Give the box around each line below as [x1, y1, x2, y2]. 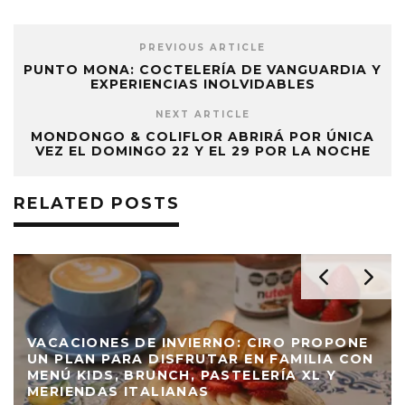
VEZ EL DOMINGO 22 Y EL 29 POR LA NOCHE [34, 143, 371, 160]
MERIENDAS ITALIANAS [27, 383, 210, 400]
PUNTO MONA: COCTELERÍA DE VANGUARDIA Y [24, 61, 381, 79]
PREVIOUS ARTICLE [139, 42, 266, 54]
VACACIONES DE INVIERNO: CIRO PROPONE [27, 334, 369, 352]
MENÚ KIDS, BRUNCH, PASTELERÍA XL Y [27, 367, 337, 384]
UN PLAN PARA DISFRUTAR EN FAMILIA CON [27, 351, 374, 368]
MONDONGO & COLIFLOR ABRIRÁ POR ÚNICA [31, 128, 374, 146]
